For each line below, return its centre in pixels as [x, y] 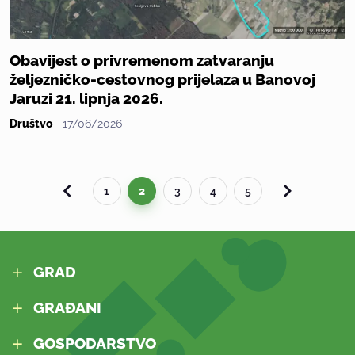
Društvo [31, 124]
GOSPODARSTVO [95, 344]
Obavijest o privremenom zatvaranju [142, 61]
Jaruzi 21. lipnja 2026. [86, 99]
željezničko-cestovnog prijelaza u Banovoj [162, 80]
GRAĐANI [67, 308]
